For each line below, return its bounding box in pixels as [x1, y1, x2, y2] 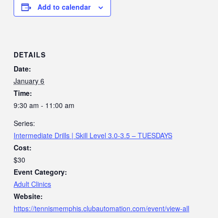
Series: [14, 118, 35, 128]
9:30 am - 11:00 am [14, 100, 74, 110]
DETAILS [14, 49, 46, 59]
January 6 [14, 75, 44, 86]
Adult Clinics [14, 179, 51, 189]
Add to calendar [37, 2, 91, 12]
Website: [14, 191, 43, 201]
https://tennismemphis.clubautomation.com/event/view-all [14, 203, 189, 213]
